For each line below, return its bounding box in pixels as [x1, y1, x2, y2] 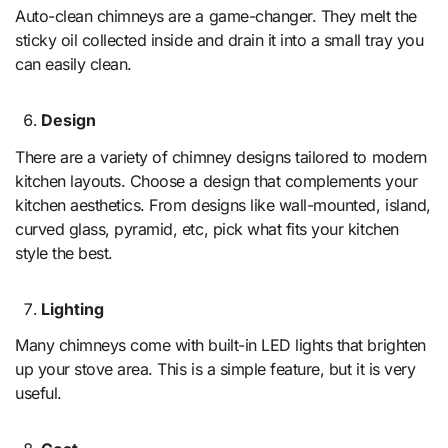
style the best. [15, 242, 113, 263]
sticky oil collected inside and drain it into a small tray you [15, 29, 424, 50]
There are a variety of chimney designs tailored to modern [15, 146, 427, 167]
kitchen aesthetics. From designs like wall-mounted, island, [15, 194, 431, 215]
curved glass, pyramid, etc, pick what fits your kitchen [15, 218, 399, 239]
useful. [15, 383, 62, 404]
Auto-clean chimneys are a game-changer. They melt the [15, 5, 417, 26]
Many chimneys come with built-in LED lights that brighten [15, 335, 426, 356]
